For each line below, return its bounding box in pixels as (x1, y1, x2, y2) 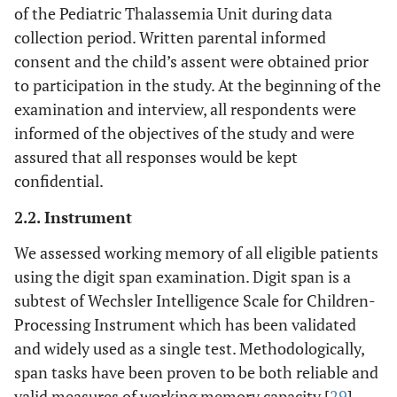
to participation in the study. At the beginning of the (14, 74, 381, 96)
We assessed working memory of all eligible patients (14, 242, 378, 263)
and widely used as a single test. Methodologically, (14, 338, 364, 359)
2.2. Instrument (14, 206, 132, 228)
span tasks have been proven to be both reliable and (14, 362, 378, 383)
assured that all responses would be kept (14, 146, 298, 167)
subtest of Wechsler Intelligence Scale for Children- (14, 290, 376, 311)
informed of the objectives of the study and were (14, 122, 354, 144)
